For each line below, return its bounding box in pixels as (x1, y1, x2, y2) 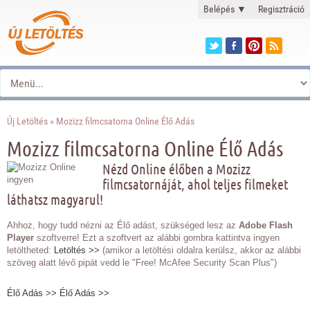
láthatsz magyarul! (7, 191, 103, 208)
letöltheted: (7, 245, 54, 255)
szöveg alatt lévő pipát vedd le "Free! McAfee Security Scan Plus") (7, 257, 277, 268)
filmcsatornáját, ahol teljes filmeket (102, 176, 289, 192)
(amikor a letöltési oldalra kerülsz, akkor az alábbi (100, 245, 301, 255)
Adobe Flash (239, 220, 293, 230)
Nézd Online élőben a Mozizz (102, 161, 251, 177)
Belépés (203, 3, 237, 15)
